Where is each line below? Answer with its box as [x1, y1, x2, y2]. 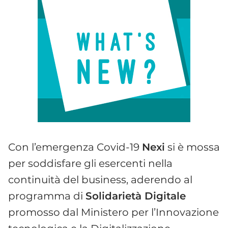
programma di [8, 189, 85, 202]
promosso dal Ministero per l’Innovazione [8, 206, 219, 218]
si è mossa [165, 140, 220, 153]
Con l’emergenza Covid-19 [8, 140, 142, 153]
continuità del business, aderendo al [8, 173, 192, 186]
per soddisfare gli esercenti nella [8, 157, 173, 169]
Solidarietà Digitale [85, 189, 186, 202]
